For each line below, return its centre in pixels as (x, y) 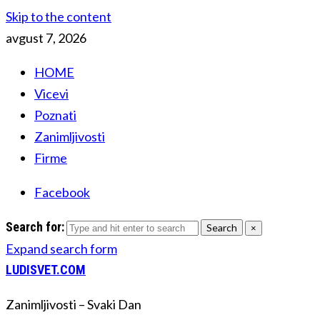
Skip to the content (59, 16)
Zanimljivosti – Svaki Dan (74, 304)
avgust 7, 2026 (46, 38)
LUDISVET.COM (46, 270)
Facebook (62, 192)
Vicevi (51, 94)
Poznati (55, 115)
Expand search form (61, 249)
